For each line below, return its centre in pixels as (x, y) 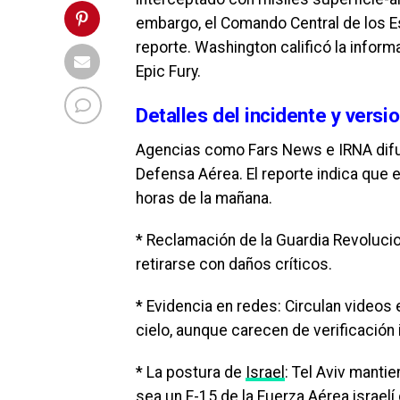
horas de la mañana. (204, 198)
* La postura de (191, 372)
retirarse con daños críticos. (234, 264)
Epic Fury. (168, 71)
